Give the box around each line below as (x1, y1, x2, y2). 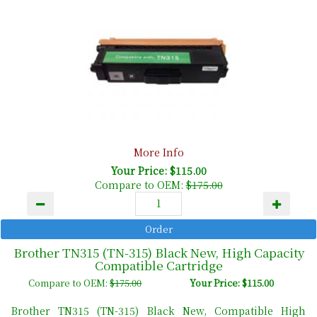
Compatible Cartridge (94, 256, 223, 275)
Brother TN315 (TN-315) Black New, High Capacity (13, 243, 304, 262)
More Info (133, 145, 184, 160)
